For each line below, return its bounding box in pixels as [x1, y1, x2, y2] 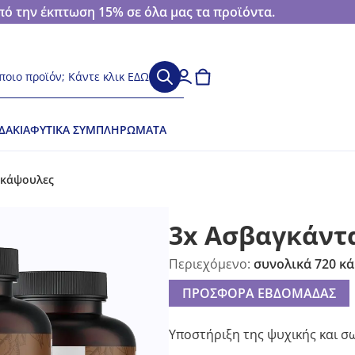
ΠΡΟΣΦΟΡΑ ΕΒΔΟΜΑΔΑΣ [181, 284, 336, 302]
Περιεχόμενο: [168, 255, 254, 273]
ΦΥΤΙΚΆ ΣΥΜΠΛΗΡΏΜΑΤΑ [30, 122, 166, 137]
